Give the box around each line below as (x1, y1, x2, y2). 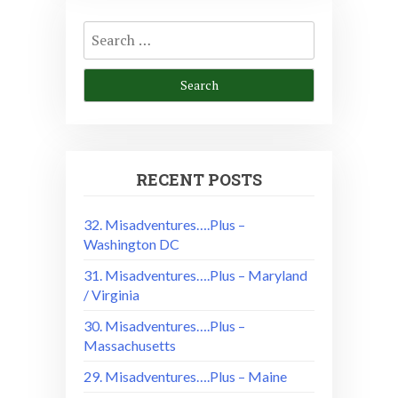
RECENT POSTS (136, 168, 262, 190)
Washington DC (84, 235, 179, 252)
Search (83, 16, 123, 34)
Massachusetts (84, 336, 176, 354)
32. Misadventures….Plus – (84, 215, 245, 233)
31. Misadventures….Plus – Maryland (84, 266, 307, 283)
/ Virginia (84, 285, 139, 303)
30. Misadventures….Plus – (84, 316, 245, 334)
